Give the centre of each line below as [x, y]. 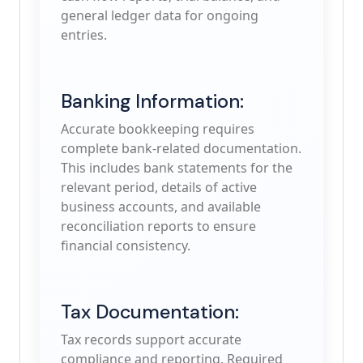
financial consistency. [126, 246]
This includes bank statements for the [177, 168]
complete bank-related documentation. [181, 148]
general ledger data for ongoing [160, 15]
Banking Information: [152, 101]
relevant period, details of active [159, 187]
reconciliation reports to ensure [158, 226]
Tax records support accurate [151, 340]
